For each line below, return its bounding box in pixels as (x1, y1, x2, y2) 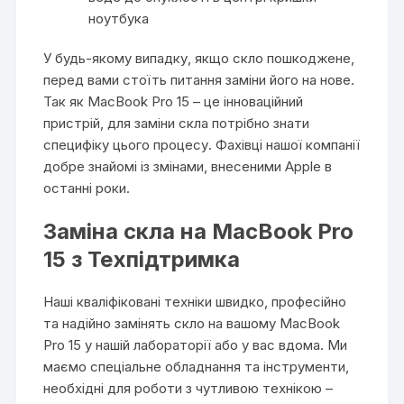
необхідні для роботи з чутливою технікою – (43, 380, 334, 397)
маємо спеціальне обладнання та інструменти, (43, 358, 350, 375)
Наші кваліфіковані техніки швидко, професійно (43, 293, 347, 310)
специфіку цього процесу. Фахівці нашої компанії (43, 136, 361, 153)
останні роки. (43, 179, 131, 197)
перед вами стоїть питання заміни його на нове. (43, 71, 355, 88)
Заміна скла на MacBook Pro (43, 218, 354, 244)
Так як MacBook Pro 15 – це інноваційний (43, 93, 304, 110)
